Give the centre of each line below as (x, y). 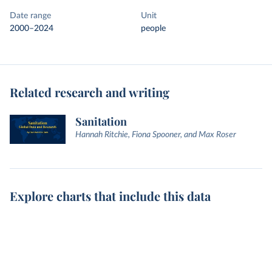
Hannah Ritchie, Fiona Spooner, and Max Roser (156, 135)
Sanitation (101, 121)
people (153, 29)
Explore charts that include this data (110, 196)
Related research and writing (90, 92)
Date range (30, 16)
